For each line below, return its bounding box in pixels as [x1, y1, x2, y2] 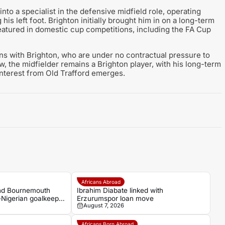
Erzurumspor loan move [77, 194, 154, 202]
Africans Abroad [81, 179, 121, 185]
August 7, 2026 [83, 201, 124, 209]
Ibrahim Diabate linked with [77, 186, 164, 194]
